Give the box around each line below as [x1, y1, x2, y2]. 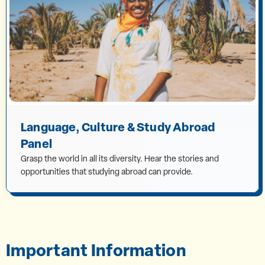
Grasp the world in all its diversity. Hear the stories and [21, 153, 219, 164]
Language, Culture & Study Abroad [21, 118, 215, 135]
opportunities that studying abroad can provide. [21, 166, 193, 177]
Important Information [6, 238, 186, 261]
